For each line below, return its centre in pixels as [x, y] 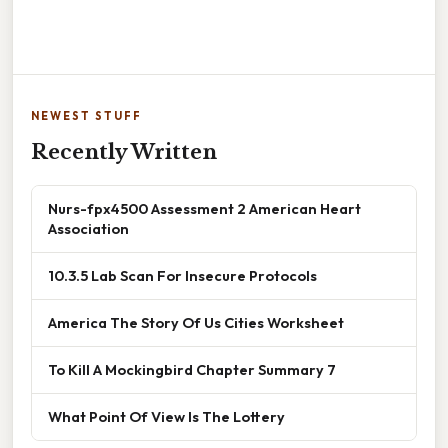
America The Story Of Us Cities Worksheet [196, 323]
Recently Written [124, 152]
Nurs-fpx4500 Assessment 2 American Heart [204, 209]
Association [88, 229]
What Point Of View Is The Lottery [166, 417]
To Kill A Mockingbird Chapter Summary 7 [192, 370]
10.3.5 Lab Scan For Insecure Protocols [182, 276]
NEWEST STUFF [86, 116]
